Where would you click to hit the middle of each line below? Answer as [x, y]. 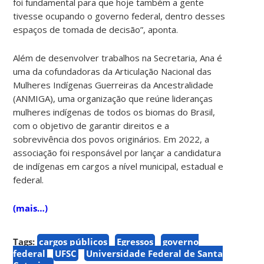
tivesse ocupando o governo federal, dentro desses [119, 16]
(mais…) [31, 208]
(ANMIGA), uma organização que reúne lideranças [113, 98]
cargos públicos [73, 241]
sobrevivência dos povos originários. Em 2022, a [111, 139]
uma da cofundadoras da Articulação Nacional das [113, 71]
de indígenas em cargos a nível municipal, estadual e [118, 166]
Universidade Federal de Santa [155, 253]
